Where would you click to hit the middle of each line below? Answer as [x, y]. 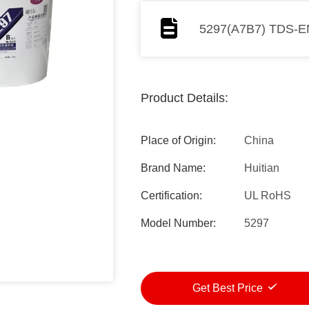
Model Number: [178, 223]
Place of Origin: [178, 140]
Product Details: [185, 98]
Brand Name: [173, 168]
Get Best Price [229, 288]
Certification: [171, 196]
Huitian [262, 168]
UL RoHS [268, 196]
